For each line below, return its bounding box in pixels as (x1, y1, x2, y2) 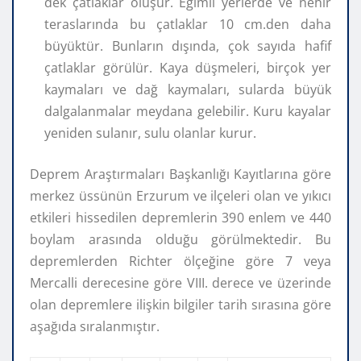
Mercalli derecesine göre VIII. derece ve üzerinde (30, 273, 331, 292)
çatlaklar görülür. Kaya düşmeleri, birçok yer (44, 58, 331, 77)
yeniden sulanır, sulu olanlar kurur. (44, 123, 256, 142)
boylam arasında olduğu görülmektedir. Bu (30, 230, 331, 248)
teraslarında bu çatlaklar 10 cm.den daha (44, 15, 331, 33)
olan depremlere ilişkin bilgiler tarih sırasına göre (30, 295, 331, 313)
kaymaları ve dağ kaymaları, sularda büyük (44, 80, 331, 98)
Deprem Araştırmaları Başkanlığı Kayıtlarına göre (30, 164, 331, 183)
